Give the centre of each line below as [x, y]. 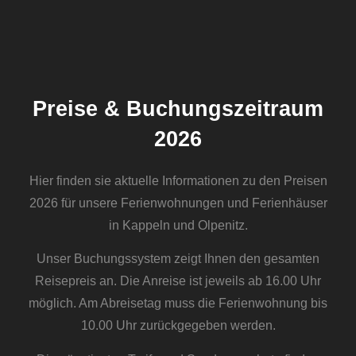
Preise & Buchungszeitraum [178, 108]
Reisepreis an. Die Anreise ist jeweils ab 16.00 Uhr [178, 281]
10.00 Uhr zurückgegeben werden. [178, 326]
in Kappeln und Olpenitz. [178, 225]
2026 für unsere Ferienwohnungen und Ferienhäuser [178, 203]
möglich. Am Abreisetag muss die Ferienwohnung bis [178, 304]
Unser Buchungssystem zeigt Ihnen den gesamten [178, 259]
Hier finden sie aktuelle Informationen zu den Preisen [178, 180]
